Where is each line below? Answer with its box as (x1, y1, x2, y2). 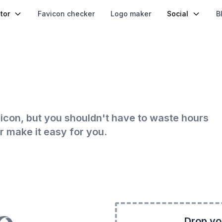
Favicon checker (38, 9, 95, 18)
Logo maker (111, 9, 151, 18)
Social (167, 9, 188, 18)
